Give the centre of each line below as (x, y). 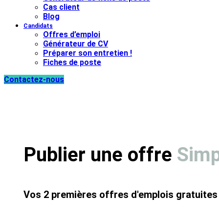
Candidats (38, 26)
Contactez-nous (34, 79)
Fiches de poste (72, 62)
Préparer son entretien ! (88, 53)
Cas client (61, 7)
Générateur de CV (76, 44)
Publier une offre (98, 155)
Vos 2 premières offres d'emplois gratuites (120, 195)
